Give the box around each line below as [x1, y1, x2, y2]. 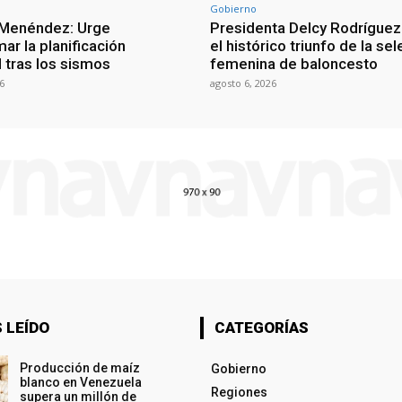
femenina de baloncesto [210, 54, 378, 73]
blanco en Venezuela [19, 374, 142, 389]
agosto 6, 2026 [210, 75, 276, 90]
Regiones [210, 384, 267, 399]
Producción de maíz [19, 360, 140, 375]
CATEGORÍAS [214, 318, 309, 336]
